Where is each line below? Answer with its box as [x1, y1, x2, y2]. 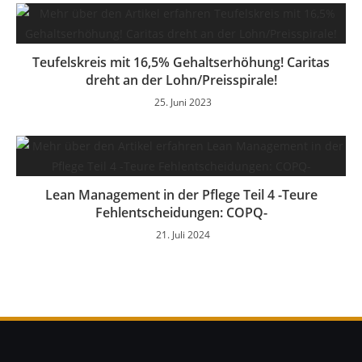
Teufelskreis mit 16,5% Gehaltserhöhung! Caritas [32, 53, 330, 71]
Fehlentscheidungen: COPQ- [95, 203, 267, 221]
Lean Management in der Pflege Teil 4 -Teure [44, 185, 318, 204]
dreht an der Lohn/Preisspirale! [85, 70, 277, 89]
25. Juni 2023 [154, 95, 212, 109]
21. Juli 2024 [156, 227, 210, 242]
